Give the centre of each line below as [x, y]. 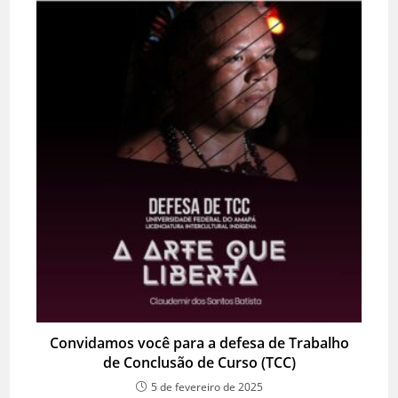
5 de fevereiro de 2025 [207, 386]
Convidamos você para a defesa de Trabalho [199, 342]
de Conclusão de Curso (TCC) [199, 362]
